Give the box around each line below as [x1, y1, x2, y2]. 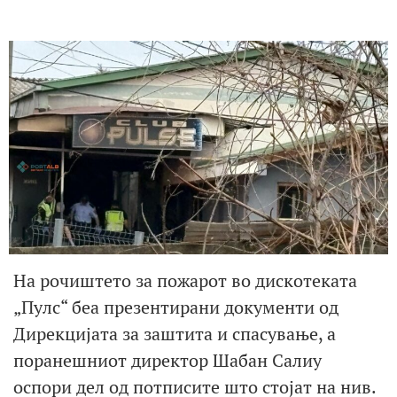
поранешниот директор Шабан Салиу [13, 348, 322, 373]
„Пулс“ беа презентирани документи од [13, 295, 339, 320]
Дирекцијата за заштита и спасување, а [13, 322, 336, 346]
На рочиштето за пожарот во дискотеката [13, 269, 357, 293]
